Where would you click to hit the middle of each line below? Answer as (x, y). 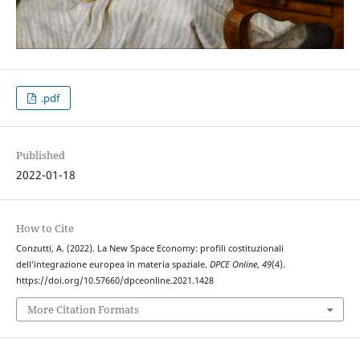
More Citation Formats (83, 309)
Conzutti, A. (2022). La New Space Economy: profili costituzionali (149, 249)
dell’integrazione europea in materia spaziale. (112, 265)
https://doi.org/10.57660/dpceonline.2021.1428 (115, 281)
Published (40, 155)
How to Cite (45, 229)
